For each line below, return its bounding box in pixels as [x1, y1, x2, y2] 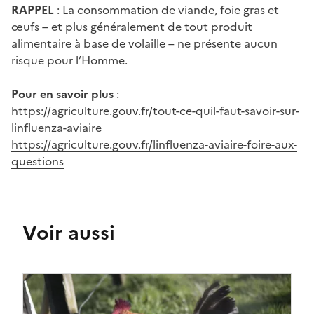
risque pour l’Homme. [11, 51, 128, 69]
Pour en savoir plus [11, 85, 114, 102]
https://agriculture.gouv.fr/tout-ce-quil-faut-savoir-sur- [11, 102, 299, 119]
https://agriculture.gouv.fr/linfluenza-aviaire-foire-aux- [11, 135, 297, 153]
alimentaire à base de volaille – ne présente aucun [11, 34, 278, 52]
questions [11, 152, 64, 170]
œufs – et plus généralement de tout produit [11, 18, 252, 35]
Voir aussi [22, 217, 115, 247]
